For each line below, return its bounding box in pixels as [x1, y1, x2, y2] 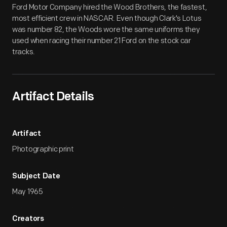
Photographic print [12, 144, 74, 154]
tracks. [12, 47, 35, 57]
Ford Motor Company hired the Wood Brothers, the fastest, [12, 3, 207, 12]
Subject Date [12, 173, 60, 180]
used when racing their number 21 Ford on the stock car [12, 36, 191, 46]
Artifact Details [12, 91, 94, 103]
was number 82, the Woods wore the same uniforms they [12, 25, 200, 34]
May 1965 [12, 187, 43, 197]
